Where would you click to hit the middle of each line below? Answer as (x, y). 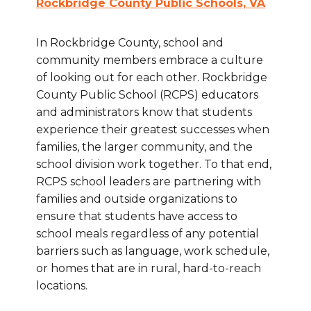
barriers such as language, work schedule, (153, 251)
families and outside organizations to (137, 199)
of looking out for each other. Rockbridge (152, 78)
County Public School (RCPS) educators (147, 95)
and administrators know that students (144, 112)
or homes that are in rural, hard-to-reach (149, 269)
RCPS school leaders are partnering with (149, 182)
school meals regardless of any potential (148, 234)
